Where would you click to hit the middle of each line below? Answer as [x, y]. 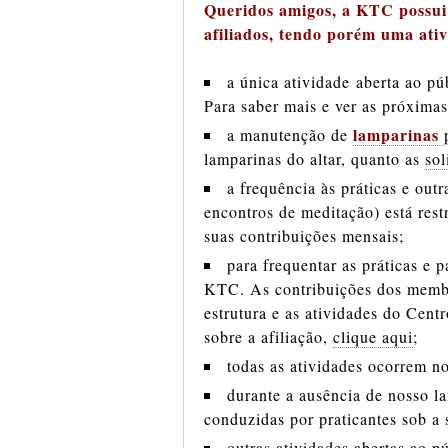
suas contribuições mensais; [304, 235]
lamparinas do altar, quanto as [314, 158]
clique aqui [373, 336]
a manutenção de [290, 134]
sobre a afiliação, [268, 336]
